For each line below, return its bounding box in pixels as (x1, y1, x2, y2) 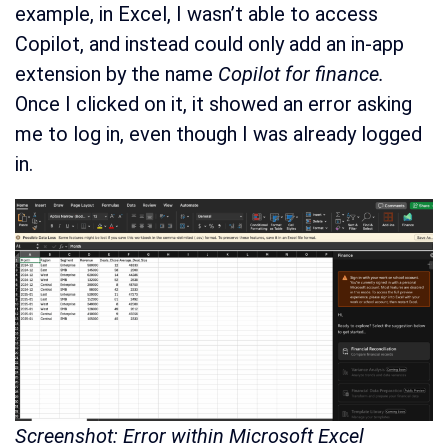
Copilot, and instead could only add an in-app (15, 32, 404, 57)
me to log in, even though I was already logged (15, 122, 422, 147)
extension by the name (15, 62, 218, 87)
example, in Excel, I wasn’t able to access (15, 2, 378, 27)
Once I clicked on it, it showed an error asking (15, 92, 412, 117)
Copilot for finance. (218, 62, 384, 87)
